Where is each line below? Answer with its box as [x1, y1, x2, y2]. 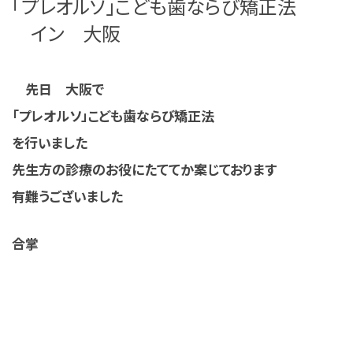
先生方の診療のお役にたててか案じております [12, 159, 277, 180]
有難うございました [12, 186, 123, 206]
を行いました [12, 132, 87, 153]
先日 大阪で [12, 79, 104, 99]
